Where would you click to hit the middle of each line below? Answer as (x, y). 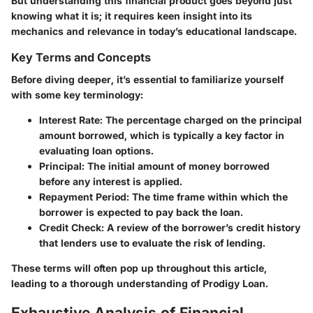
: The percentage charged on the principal (201, 120)
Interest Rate (70, 120)
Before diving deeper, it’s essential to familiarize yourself (147, 80)
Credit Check (70, 228)
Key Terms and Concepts (81, 58)
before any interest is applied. (111, 182)
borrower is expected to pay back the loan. (141, 212)
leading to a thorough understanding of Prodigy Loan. (140, 284)
